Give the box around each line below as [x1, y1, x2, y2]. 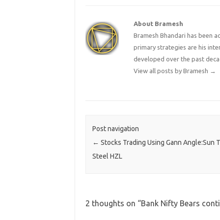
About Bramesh [134, 20, 184, 27]
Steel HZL [92, 152, 122, 161]
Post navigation [92, 125, 139, 133]
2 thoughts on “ [85, 198, 141, 208]
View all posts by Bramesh [134, 67, 210, 75]
